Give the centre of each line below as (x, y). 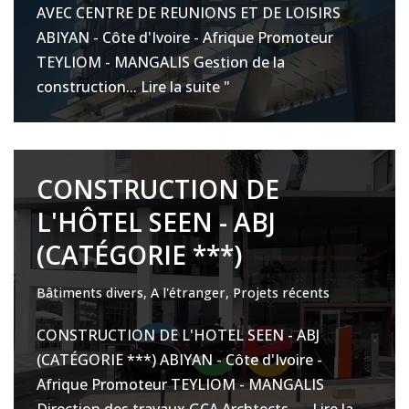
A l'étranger (188, 293)
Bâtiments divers (90, 293)
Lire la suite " (185, 87)
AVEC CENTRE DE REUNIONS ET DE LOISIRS (189, 13)
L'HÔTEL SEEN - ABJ (156, 222)
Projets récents (281, 293)
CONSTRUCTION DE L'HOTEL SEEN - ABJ (178, 335)
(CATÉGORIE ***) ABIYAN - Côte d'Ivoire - (179, 360)
